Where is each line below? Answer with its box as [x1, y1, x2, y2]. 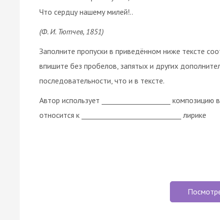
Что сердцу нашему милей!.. [39, 6, 133, 17]
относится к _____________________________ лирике [39, 110, 206, 120]
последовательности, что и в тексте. [39, 75, 165, 85]
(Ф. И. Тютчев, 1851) [39, 26, 104, 36]
